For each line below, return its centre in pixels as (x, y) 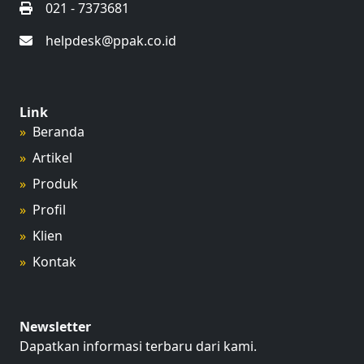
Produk (55, 184)
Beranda (58, 132)
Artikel (52, 158)
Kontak (54, 262)
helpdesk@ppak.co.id (111, 41)
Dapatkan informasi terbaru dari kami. (138, 346)
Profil (49, 210)
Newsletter (55, 327)
